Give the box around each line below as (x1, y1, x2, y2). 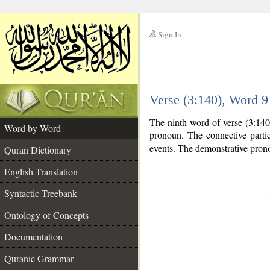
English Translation (4, 165, 78, 178)
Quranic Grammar (4, 252, 74, 265)
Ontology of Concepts (4, 209, 89, 221)
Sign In (158, 29, 181, 40)
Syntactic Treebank (4, 187, 77, 199)
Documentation (4, 230, 63, 243)
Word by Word (4, 122, 61, 134)
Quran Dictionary (4, 143, 71, 156)
